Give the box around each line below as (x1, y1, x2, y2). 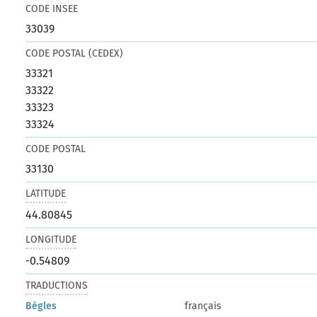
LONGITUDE (25, 233, 77, 246)
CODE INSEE (25, 2, 79, 15)
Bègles (25, 299, 57, 312)
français (185, 299, 222, 312)
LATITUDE (25, 187, 67, 200)
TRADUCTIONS (25, 279, 88, 292)
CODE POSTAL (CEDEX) (25, 47, 124, 59)
